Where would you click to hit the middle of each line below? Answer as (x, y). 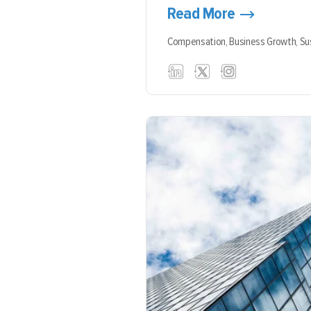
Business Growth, (264, 42)
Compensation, (199, 42)
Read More (201, 14)
